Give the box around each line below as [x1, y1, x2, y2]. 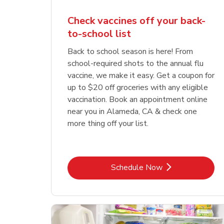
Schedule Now [110, 161, 162, 173]
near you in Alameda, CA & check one [67, 105, 197, 117]
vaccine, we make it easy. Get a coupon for [67, 69, 215, 81]
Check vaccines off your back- [67, 13, 206, 27]
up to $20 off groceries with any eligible [67, 81, 208, 93]
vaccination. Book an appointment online [67, 93, 208, 105]
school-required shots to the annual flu [67, 57, 204, 69]
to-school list [67, 26, 131, 40]
